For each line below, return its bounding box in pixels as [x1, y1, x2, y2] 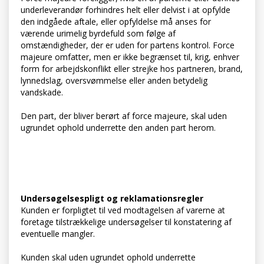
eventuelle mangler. [21, 228, 95, 240]
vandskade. [21, 87, 63, 98]
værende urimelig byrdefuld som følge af [21, 28, 176, 39]
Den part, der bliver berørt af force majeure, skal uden [21, 110, 227, 122]
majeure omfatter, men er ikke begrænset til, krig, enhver [21, 51, 239, 63]
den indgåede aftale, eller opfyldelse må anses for [21, 16, 211, 28]
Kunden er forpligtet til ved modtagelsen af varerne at [21, 204, 225, 216]
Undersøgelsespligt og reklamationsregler [21, 193, 203, 204]
